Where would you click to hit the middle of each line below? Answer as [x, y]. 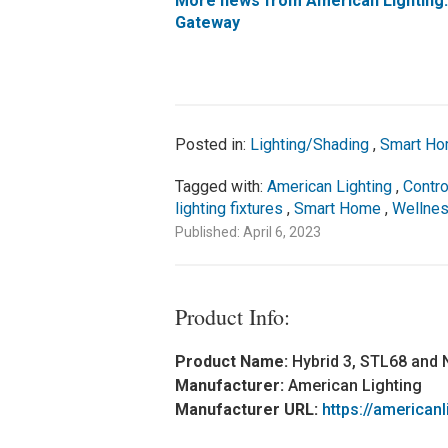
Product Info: [232, 317]
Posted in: [212, 145]
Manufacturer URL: [248, 410]
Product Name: [233, 362]
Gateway [207, 23]
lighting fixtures [228, 209]
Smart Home [337, 209]
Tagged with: [220, 187]
